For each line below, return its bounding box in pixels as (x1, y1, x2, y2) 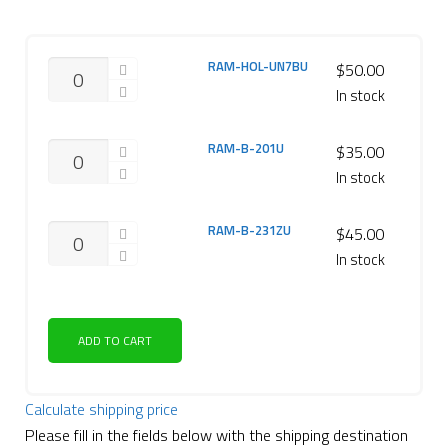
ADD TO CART (78, 331, 152, 350)
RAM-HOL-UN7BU (208, 56, 308, 76)
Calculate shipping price (25, 397, 178, 421)
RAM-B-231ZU (208, 220, 291, 240)
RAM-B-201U (208, 138, 284, 158)
